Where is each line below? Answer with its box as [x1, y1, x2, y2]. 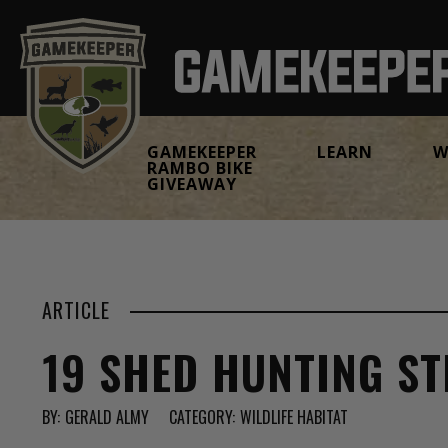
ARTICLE [42, 295, 110, 325]
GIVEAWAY [147, 173, 237, 195]
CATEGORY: [169, 405, 235, 429]
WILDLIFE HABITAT [240, 405, 348, 429]
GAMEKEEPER [147, 141, 257, 163]
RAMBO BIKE [147, 157, 253, 179]
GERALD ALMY [65, 405, 149, 429]
